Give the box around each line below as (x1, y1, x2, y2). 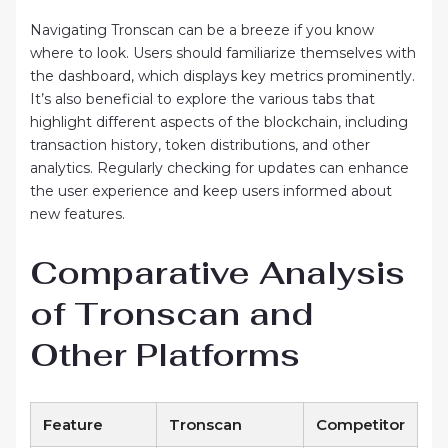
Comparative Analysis (29, 252, 405, 294)
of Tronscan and (29, 293, 313, 335)
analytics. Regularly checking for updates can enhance (29, 158, 409, 177)
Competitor (315, 414, 405, 434)
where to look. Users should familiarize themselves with (29, 43, 416, 62)
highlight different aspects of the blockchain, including (29, 112, 408, 131)
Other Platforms (29, 334, 300, 376)
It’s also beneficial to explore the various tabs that (29, 89, 375, 108)
